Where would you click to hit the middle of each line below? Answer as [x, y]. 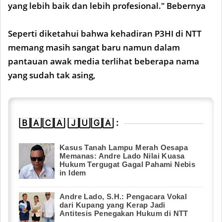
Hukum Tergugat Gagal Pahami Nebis [128, 164]
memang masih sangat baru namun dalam [94, 47]
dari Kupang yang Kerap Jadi [112, 205]
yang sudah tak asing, [52, 75]
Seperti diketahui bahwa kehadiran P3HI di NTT [105, 33]
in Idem [73, 173]
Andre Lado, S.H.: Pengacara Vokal [123, 196]
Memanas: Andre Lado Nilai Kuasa [122, 156]
